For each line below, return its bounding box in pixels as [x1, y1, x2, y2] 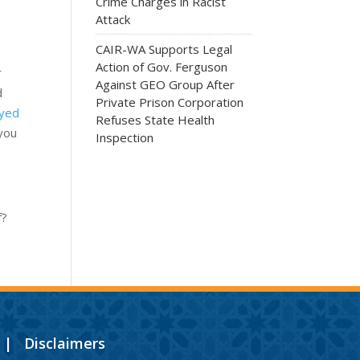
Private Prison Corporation [96, 93, 244, 110]
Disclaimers [23, 333, 105, 353]
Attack [96, 10, 131, 27]
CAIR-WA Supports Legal [96, 40, 233, 57]
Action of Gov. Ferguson [96, 58, 228, 75]
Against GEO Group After [96, 76, 235, 92]
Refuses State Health [96, 111, 215, 128]
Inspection [96, 129, 154, 145]
